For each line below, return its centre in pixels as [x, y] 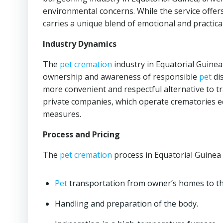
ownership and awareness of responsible [121, 77]
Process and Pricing [81, 134]
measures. [62, 114]
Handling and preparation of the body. [126, 204]
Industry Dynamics [80, 44]
